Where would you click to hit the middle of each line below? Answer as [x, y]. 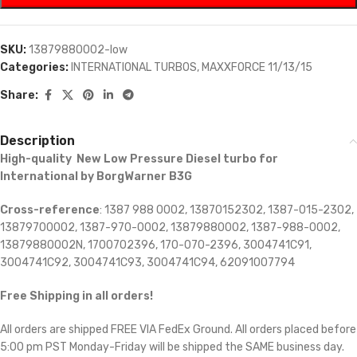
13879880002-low [78, 50]
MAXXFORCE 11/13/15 [257, 68]
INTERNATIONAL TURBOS [134, 68]
